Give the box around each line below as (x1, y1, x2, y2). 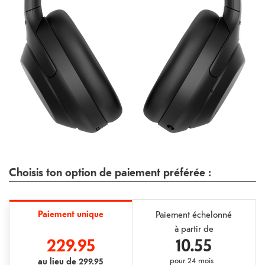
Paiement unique (38, 207, 104, 220)
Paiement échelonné (156, 208, 232, 220)
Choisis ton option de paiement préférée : (9, 164, 212, 180)
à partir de (174, 222, 214, 234)
